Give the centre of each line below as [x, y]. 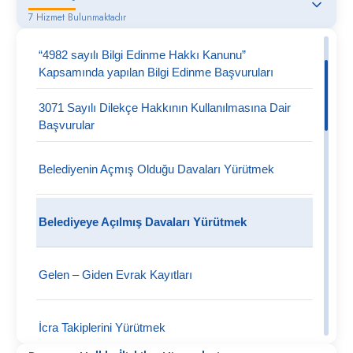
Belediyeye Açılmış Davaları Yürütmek [143, 222]
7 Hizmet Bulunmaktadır [78, 17]
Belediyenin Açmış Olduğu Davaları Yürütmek [157, 169]
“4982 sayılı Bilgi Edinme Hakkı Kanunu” [143, 55]
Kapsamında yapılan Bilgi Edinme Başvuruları [156, 72]
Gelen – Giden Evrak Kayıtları [116, 275]
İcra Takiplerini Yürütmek [102, 327]
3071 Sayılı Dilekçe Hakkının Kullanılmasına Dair [165, 108]
